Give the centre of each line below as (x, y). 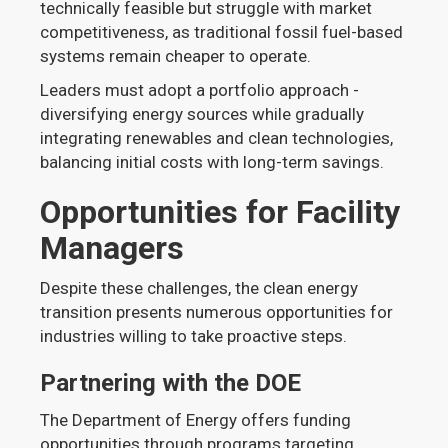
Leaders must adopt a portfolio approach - (200, 90)
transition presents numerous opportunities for (217, 312)
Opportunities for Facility (220, 212)
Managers (112, 248)
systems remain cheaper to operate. (176, 56)
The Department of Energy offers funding (196, 420)
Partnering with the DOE (171, 383)
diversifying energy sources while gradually (202, 114)
